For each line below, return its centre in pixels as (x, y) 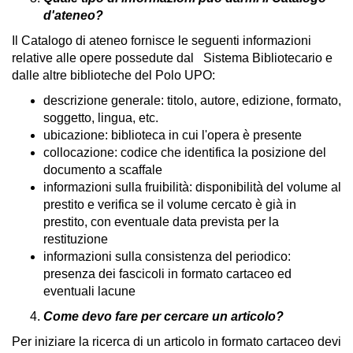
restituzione (76, 239)
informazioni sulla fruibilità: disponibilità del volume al (192, 187)
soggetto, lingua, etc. (102, 118)
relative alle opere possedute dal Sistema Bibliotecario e (172, 58)
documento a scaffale (103, 170)
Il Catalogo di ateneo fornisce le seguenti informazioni (162, 41)
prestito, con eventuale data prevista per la (161, 222)
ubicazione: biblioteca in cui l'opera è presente (173, 135)
